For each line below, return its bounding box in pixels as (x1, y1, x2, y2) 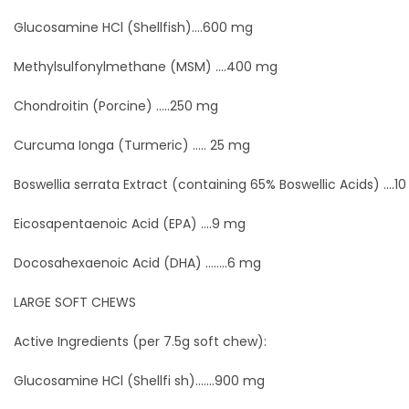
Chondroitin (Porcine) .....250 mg (14, 97, 218, 115)
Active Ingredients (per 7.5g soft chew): (14, 332, 267, 351)
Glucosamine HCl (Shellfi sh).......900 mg (14, 372, 265, 390)
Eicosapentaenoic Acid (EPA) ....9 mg (14, 215, 246, 233)
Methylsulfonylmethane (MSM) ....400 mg (14, 58, 278, 76)
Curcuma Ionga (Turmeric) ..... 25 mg (14, 136, 250, 154)
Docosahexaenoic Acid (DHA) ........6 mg (14, 254, 261, 272)
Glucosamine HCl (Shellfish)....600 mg (14, 18, 253, 37)
